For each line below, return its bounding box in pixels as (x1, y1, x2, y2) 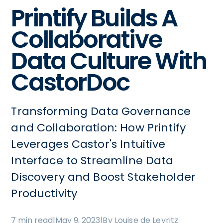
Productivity (11, 185, 78, 201)
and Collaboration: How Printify (11, 119, 186, 135)
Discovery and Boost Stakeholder (11, 169, 196, 185)
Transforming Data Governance (11, 103, 191, 119)
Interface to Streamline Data (11, 152, 174, 168)
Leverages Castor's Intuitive (11, 136, 166, 152)
